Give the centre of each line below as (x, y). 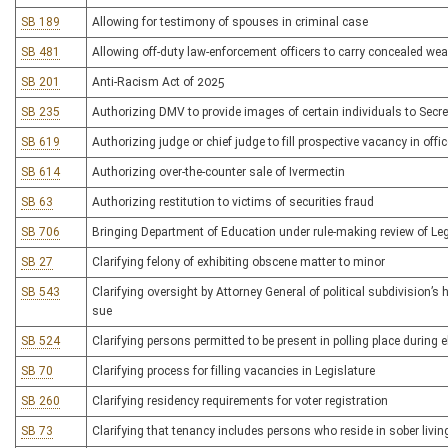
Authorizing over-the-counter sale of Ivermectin (218, 172)
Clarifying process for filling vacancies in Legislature (233, 371)
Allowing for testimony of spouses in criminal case (230, 22)
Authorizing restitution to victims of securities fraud (233, 202)
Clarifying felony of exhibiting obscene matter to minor (238, 262)
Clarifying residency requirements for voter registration (240, 401)
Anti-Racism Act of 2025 (158, 82)
